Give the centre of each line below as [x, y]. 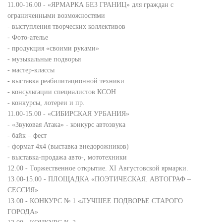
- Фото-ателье [28, 37]
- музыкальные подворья [44, 59]
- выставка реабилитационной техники [66, 81]
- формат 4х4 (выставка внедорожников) [68, 146]
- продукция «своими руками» [53, 48]
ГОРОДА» [23, 212]
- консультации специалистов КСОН [62, 92]
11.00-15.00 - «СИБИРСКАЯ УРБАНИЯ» [68, 114]
